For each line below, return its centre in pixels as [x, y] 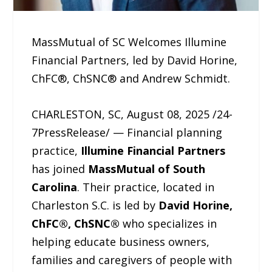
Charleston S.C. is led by [95, 205]
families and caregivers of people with [132, 260]
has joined [60, 168]
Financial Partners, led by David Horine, [135, 60]
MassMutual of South [147, 168]
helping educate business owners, [121, 241]
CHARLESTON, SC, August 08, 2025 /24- [132, 114]
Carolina [55, 187]
